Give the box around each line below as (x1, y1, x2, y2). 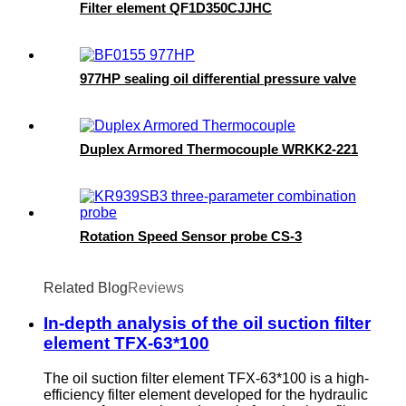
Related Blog (43, 280, 128, 296)
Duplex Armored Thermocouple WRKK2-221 (80, 141, 358, 158)
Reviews (128, 280, 184, 296)
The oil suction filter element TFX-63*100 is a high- (43, 370, 369, 386)
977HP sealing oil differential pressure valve (80, 71, 356, 87)
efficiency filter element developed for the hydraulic (43, 386, 368, 402)
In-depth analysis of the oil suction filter (43, 314, 371, 333)
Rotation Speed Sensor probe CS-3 (80, 228, 302, 245)
